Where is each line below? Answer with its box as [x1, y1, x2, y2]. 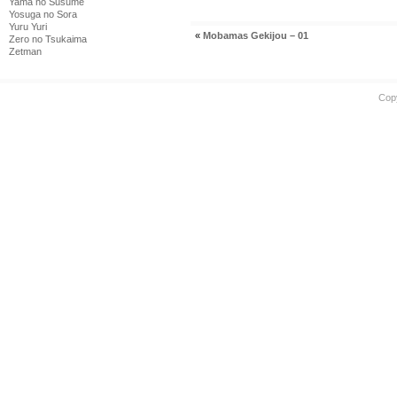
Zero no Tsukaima [9, 34, 87, 44]
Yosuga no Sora [9, 9, 77, 19]
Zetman [9, 46, 42, 57]
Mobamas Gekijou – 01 [203, 29, 308, 41]
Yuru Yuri [9, 21, 47, 32]
